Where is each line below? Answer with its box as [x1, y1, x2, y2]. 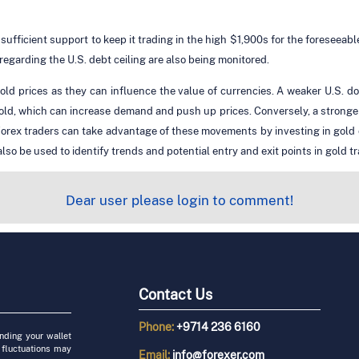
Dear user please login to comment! [66, 192, 293, 208]
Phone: [138, 321, 176, 334]
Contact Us [138, 286, 212, 304]
